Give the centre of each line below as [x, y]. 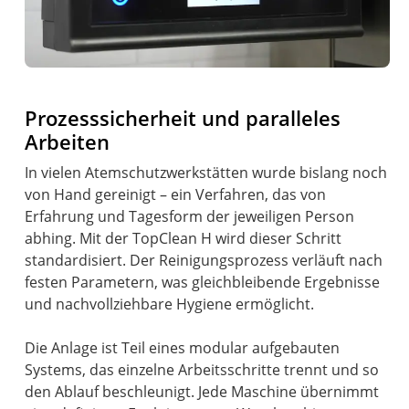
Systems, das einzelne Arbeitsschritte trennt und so [202, 369]
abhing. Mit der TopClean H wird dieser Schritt [184, 238]
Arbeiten [68, 142]
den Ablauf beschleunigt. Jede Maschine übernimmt [202, 391]
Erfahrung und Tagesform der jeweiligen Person [190, 216]
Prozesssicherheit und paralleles [183, 118]
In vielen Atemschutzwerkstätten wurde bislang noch [206, 172]
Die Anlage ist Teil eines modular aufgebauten [183, 347]
